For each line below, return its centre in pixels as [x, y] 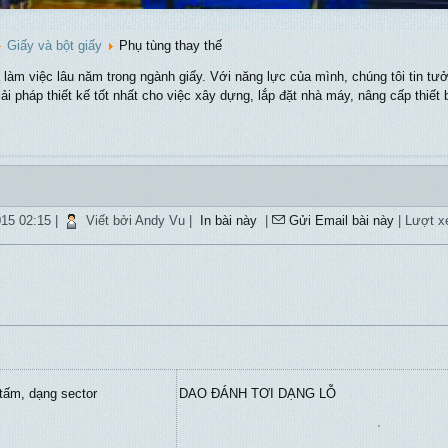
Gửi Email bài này [339, 221]
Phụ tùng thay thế [170, 45]
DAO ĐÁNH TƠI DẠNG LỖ [257, 393]
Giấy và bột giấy [54, 45]
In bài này [228, 221]
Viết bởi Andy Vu [135, 221]
